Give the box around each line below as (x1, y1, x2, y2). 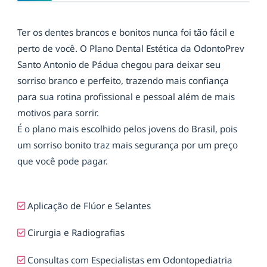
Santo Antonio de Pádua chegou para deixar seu (17, 58, 221, 70)
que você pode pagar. (17, 154, 108, 167)
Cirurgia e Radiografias (27, 226, 125, 239)
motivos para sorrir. (17, 106, 99, 119)
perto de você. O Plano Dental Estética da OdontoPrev (17, 42, 244, 54)
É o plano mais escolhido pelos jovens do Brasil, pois (17, 122, 237, 135)
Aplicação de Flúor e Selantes (27, 199, 151, 212)
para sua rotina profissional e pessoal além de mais (17, 90, 235, 103)
